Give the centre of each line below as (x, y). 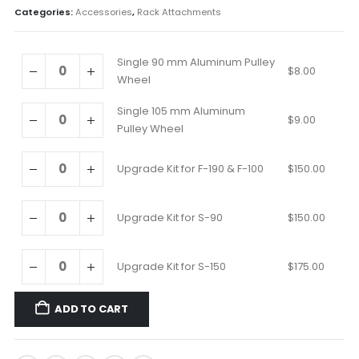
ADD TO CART (91, 309)
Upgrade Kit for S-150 (171, 266)
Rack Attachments (179, 12)
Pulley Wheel (150, 128)
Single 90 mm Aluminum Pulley (196, 62)
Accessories (103, 12)
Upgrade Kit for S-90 (169, 217)
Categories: (44, 12)
